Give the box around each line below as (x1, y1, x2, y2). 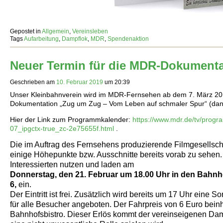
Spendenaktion (108, 35, 149, 42)
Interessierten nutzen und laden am (10, 160, 134, 169)
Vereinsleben (72, 27, 108, 35)
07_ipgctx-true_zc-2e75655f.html (10, 124, 114, 133)
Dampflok (62, 35, 88, 42)
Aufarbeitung (24, 35, 59, 42)
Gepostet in (10, 27, 41, 35)
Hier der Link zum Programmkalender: (10, 115, 132, 124)
